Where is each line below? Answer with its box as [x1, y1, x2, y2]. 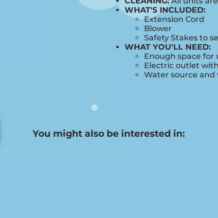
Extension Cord [144, 15, 204, 24]
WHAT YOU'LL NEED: [124, 42, 211, 52]
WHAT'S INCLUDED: [124, 5, 205, 15]
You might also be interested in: [33, 128, 185, 140]
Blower [144, 24, 172, 34]
